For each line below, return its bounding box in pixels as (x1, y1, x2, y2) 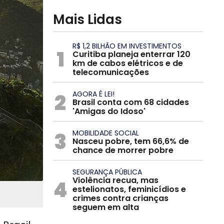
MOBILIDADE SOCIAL (72, 128, 139, 138)
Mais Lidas (53, 10, 122, 28)
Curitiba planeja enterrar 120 (72, 48, 190, 60)
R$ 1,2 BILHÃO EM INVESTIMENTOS (72, 41, 181, 51)
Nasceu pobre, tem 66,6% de (72, 135, 189, 147)
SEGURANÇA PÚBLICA (72, 167, 142, 177)
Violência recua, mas (72, 174, 158, 186)
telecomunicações (72, 66, 149, 78)
